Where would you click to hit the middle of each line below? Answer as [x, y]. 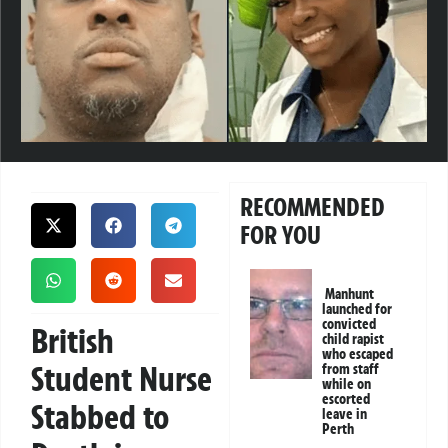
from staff [351, 369]
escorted [346, 399]
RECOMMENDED [313, 207]
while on [347, 384]
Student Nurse [121, 379]
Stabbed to [100, 417]
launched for [357, 309]
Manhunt [350, 294]
